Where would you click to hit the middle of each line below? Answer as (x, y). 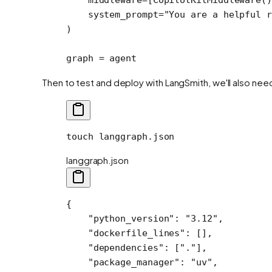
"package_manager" (123, 262)
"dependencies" (115, 247)
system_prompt (112, 14)
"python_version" (121, 218)
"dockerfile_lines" (126, 233)
